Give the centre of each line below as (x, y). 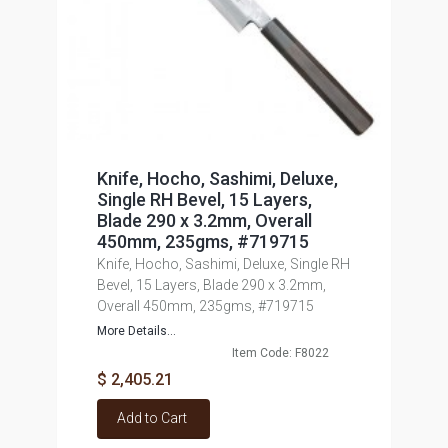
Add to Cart (151, 418)
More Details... (136, 331)
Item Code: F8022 (280, 353)
